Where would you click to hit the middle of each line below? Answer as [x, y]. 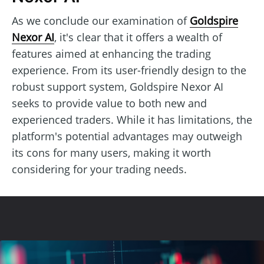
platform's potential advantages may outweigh [127, 136]
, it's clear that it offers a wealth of [138, 37]
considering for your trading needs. [99, 169]
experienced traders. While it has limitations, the [132, 119]
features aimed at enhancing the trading [111, 53]
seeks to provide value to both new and [109, 103]
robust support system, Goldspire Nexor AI [118, 86]
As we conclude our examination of [101, 20]
